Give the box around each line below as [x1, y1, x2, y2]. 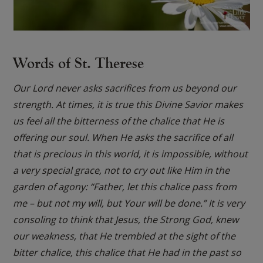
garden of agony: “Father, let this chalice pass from [13, 180, 237, 193]
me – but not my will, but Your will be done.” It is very [13, 196, 245, 210]
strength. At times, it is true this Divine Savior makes [13, 97, 244, 111]
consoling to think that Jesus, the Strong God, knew [13, 213, 239, 226]
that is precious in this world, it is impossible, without [13, 147, 248, 160]
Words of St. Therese [13, 54, 144, 72]
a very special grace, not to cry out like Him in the [13, 163, 230, 177]
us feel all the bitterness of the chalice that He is [13, 114, 225, 127]
